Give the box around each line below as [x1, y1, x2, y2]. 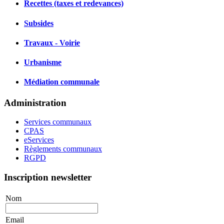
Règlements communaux [24, 144, 102, 153]
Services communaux [24, 117, 91, 126]
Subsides [24, 18, 53, 27]
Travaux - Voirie [24, 38, 80, 47]
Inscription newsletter [4, 172, 91, 183]
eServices [24, 135, 54, 144]
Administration [4, 97, 66, 108]
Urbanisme [24, 58, 61, 67]
